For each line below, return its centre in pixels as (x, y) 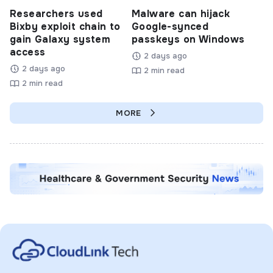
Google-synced (170, 26)
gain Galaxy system (60, 39)
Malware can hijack (181, 13)
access (28, 52)
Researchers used (56, 13)
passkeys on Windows (188, 39)
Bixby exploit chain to (65, 26)
